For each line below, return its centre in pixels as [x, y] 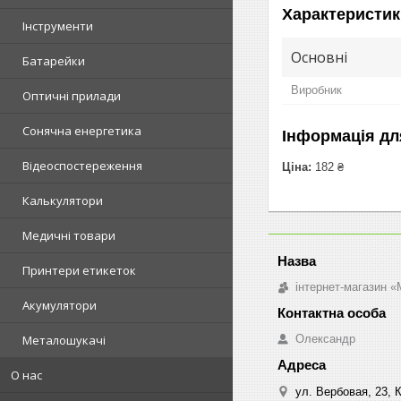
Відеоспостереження [82, 166]
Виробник [316, 90]
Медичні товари [69, 235]
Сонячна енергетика [82, 131]
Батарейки [54, 61]
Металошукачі [64, 340]
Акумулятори [60, 305]
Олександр [325, 338]
